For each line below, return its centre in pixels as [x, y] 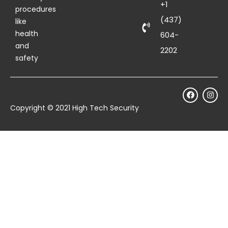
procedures [36, 9]
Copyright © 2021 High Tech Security [75, 108]
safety [27, 58]
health [27, 33]
